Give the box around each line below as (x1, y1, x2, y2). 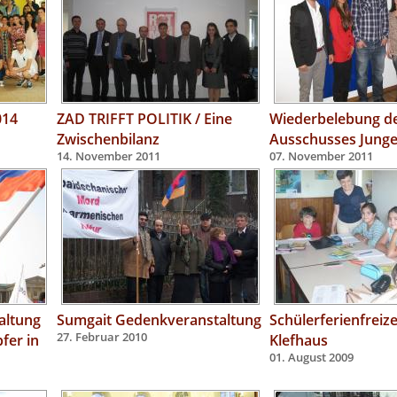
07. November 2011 (269, 149, 373, 164)
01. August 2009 (269, 350, 354, 365)
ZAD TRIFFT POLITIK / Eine (57, 108, 232, 128)
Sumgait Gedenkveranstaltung (57, 309, 261, 330)
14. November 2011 (57, 149, 160, 164)
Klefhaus (269, 330, 328, 350)
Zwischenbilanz (57, 128, 160, 149)
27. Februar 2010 (57, 330, 147, 345)
